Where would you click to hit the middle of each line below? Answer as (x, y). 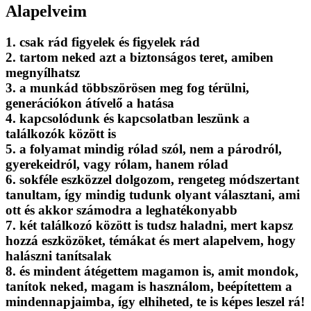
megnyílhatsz (43, 72)
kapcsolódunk (60, 118)
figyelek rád (165, 42)
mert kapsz (260, 225)
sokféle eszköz (58, 179)
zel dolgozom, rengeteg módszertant (198, 179)
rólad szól (155, 149)
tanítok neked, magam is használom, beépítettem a (149, 286)
